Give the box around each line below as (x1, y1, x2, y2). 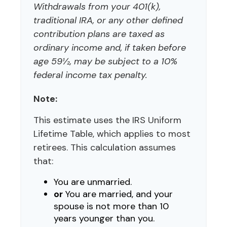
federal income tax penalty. (33, 69, 147, 81)
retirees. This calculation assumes (33, 141, 176, 154)
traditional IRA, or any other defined (33, 14, 183, 26)
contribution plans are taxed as (33, 28, 165, 40)
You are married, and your (63, 188, 173, 200)
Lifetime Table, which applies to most (33, 128, 191, 140)
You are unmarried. (54, 176, 132, 188)
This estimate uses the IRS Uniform (33, 114, 181, 126)
